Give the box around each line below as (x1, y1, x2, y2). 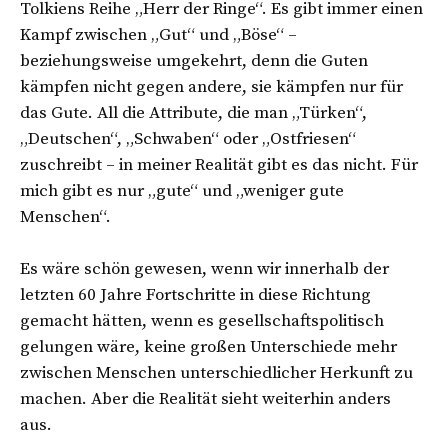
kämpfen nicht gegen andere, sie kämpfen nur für (20, 75, 403, 98)
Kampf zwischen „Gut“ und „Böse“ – (20, 23, 297, 46)
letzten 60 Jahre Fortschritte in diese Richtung (20, 283, 371, 306)
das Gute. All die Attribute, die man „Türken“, (20, 101, 367, 124)
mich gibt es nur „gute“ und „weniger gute (20, 179, 344, 202)
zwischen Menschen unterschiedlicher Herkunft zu (20, 361, 413, 384)
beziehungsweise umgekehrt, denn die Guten (20, 49, 368, 72)
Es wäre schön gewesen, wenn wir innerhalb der (20, 257, 389, 280)
